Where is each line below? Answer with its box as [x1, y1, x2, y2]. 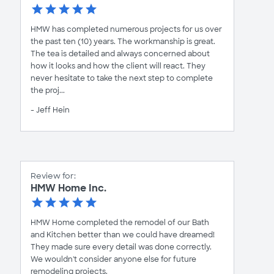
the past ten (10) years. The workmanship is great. [31, 37, 215, 47]
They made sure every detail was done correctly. [31, 242, 212, 253]
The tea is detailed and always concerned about [31, 49, 210, 59]
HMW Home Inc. [31, 182, 106, 195]
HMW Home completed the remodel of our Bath [31, 218, 209, 228]
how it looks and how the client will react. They [31, 61, 206, 72]
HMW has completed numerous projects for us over [31, 24, 222, 35]
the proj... [31, 86, 65, 96]
